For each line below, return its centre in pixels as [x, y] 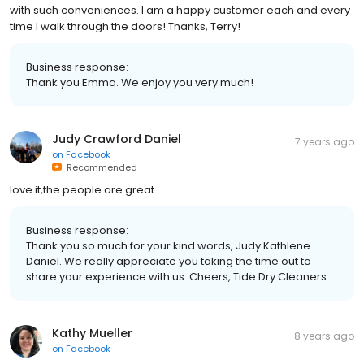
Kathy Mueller [92, 333]
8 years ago [324, 336]
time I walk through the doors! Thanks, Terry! [125, 26]
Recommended [100, 167]
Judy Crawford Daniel [117, 139]
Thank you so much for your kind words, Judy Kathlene [168, 245]
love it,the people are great [82, 189]
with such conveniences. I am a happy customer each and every [180, 10]
